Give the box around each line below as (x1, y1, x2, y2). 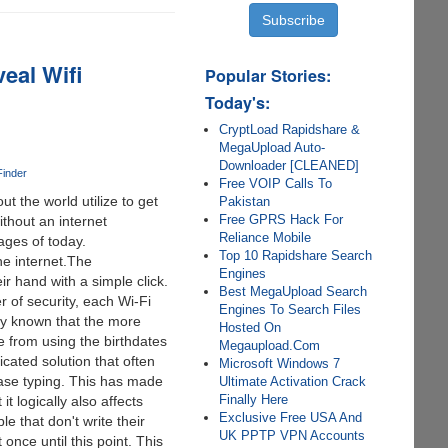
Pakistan (219, 194, 271, 209)
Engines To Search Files (219, 302, 362, 317)
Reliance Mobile (219, 230, 312, 245)
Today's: (205, 91, 271, 114)
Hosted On (219, 320, 282, 335)
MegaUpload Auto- (219, 140, 326, 155)
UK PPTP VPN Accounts (219, 428, 366, 443)
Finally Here (219, 392, 289, 407)
